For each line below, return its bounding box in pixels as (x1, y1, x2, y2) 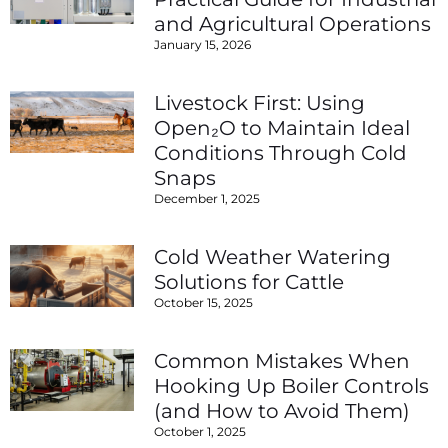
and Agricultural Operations (154, 12, 432, 37)
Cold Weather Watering (154, 245, 392, 270)
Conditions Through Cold (154, 141, 408, 166)
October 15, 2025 (154, 295, 254, 311)
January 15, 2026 (154, 37, 252, 53)
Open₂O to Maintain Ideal (154, 116, 411, 141)
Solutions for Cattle (154, 270, 345, 295)
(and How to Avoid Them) (154, 399, 411, 424)
